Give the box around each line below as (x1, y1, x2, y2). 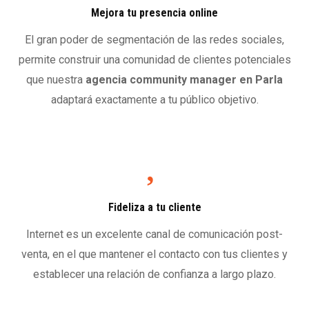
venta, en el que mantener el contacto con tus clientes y (21, 247, 288, 261)
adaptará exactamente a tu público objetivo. (50, 92, 259, 106)
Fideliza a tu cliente (108, 200, 201, 214)
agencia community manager (86, 72, 237, 86)
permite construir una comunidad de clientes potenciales (18, 52, 291, 66)
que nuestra (26, 72, 86, 86)
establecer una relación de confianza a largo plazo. (33, 267, 276, 281)
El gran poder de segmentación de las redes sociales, (25, 32, 284, 46)
